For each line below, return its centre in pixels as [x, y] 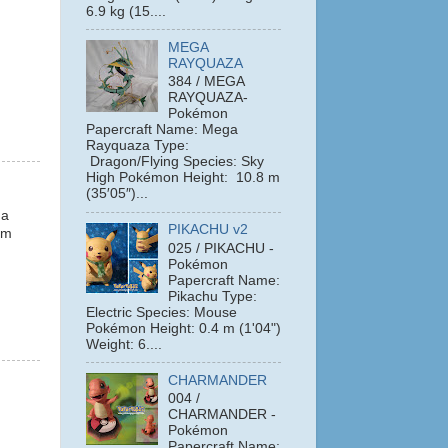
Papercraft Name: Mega [162, 130]
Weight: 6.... [124, 344]
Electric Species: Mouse [161, 312]
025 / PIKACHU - [221, 248]
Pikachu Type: [213, 296]
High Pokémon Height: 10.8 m [183, 178]
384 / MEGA [206, 82]
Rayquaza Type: [137, 146]
